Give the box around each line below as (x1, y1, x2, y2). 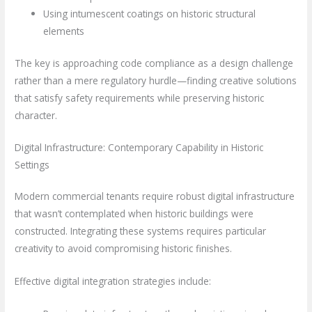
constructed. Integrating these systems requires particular (15, 224, 267, 238)
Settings (15, 158, 50, 172)
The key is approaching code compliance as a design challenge (15, 56, 294, 70)
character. (15, 108, 58, 122)
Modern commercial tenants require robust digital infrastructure (15, 189, 295, 203)
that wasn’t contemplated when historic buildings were (15, 207, 254, 221)
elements (43, 24, 85, 38)
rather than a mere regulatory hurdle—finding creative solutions (15, 73, 297, 87)
